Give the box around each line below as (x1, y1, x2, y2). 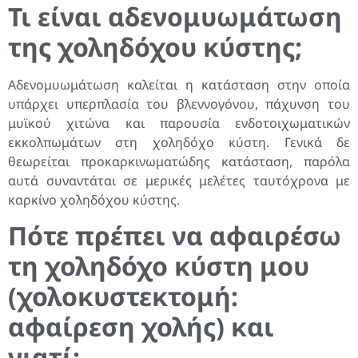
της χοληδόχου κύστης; (8, 29, 302, 64)
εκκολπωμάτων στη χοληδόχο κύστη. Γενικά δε (8, 133, 350, 151)
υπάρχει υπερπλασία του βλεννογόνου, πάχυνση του (8, 94, 350, 113)
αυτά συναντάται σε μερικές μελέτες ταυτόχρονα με (8, 171, 350, 189)
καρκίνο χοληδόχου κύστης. (8, 190, 180, 209)
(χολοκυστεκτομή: (8, 279, 238, 314)
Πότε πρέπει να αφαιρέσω (8, 218, 341, 253)
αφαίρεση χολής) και (8, 309, 274, 344)
